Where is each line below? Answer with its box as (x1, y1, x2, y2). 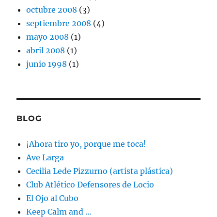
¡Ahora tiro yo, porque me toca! (26, 139, 147, 149)
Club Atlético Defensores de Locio (26, 180, 155, 190)
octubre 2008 (26, 5, 77, 15)
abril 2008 (26, 46, 65, 56)
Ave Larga (26, 153, 64, 163)
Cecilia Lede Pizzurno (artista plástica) (26, 166, 173, 176)
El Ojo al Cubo (26, 193, 79, 203)
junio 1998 (26, 59, 67, 69)
